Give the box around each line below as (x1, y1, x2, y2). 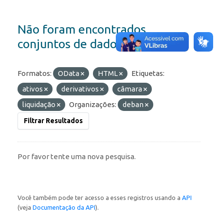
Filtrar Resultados (24, 117, 83, 125)
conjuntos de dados (18, 37, 122, 51)
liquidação (22, 100, 57, 109)
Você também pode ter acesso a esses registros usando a (18, 194, 182, 201)
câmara (117, 85, 144, 93)
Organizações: (69, 100, 116, 109)
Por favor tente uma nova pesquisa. (18, 152, 136, 161)
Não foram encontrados (18, 22, 146, 36)
